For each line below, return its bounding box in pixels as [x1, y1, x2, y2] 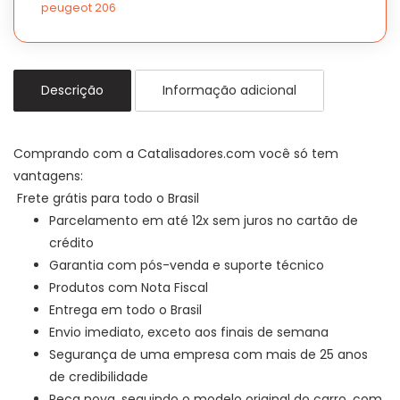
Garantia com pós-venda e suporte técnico [49, 255, 328, 274]
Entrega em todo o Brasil [49, 300, 205, 319]
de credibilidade [49, 367, 148, 386]
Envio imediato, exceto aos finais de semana [49, 322, 329, 341]
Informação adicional [162, 80, 296, 99]
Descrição [41, 80, 104, 99]
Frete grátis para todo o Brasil [13, 188, 203, 207]
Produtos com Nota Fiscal [49, 278, 208, 296]
